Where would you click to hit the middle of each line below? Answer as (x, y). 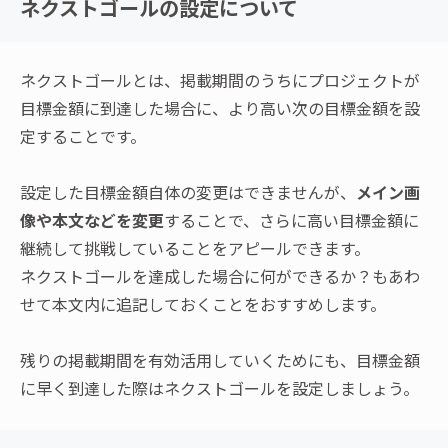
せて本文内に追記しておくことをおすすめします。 (203, 304)
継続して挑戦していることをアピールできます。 (195, 248)
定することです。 (83, 136)
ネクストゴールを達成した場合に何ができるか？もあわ (220, 276)
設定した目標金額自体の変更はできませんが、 (188, 192)
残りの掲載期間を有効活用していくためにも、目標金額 (220, 360)
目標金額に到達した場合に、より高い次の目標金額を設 (220, 108)
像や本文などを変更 (92, 220)
